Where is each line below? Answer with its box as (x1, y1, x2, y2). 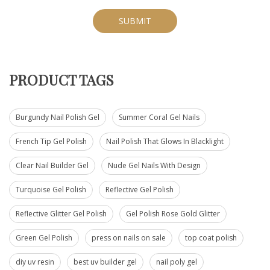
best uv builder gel (74, 257, 137, 268)
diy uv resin (16, 257, 54, 268)
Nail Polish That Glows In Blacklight (106, 136, 224, 147)
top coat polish (185, 233, 237, 243)
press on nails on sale (92, 233, 166, 243)
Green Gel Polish (16, 233, 72, 243)
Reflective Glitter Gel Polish (16, 209, 107, 219)
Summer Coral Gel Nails (119, 112, 199, 123)
